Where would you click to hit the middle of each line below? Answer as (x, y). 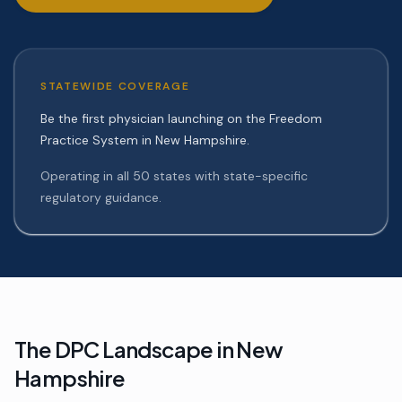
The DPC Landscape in (126, 349)
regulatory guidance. (101, 197)
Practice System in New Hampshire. (145, 140)
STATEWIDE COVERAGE (115, 86)
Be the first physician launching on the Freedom (181, 118)
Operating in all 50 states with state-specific (174, 176)
